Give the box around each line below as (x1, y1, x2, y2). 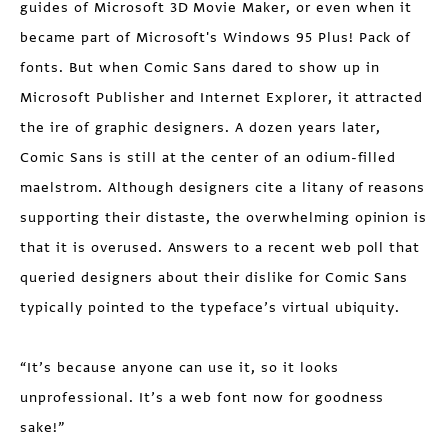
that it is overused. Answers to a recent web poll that (20, 238, 421, 257)
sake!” (20, 418, 66, 437)
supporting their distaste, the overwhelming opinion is (20, 208, 428, 227)
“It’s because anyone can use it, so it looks (20, 358, 339, 377)
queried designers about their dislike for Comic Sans (20, 268, 409, 287)
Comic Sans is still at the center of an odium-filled (20, 148, 397, 167)
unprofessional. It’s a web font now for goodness (20, 388, 385, 407)
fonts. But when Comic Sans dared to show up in (20, 58, 380, 77)
